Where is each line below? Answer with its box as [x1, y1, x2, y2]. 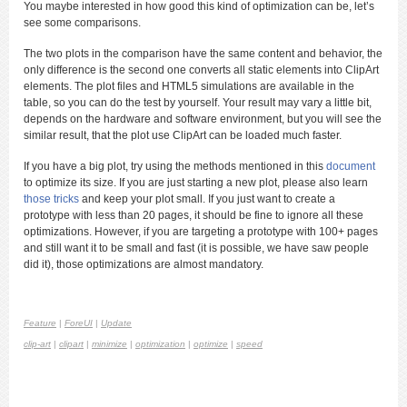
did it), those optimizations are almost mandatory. [24, 258, 263, 272]
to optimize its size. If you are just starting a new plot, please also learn [24, 176, 368, 190]
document [326, 160, 375, 174]
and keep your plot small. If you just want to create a [79, 193, 335, 206]
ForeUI [65, 318, 93, 329]
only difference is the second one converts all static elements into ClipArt [24, 64, 379, 77]
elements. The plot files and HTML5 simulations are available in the [24, 80, 354, 94]
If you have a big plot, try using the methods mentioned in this [24, 160, 326, 174]
